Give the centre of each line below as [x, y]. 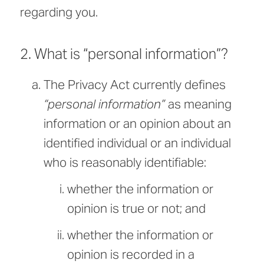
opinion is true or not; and [136, 209]
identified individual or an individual [137, 143]
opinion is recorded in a [131, 255]
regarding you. [59, 12]
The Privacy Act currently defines [135, 85]
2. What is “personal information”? [124, 54]
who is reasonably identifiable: [125, 163]
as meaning [198, 104]
